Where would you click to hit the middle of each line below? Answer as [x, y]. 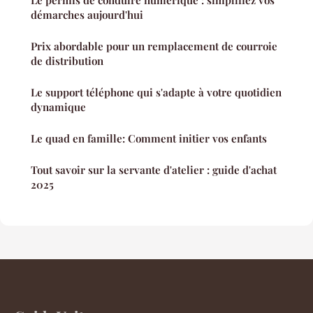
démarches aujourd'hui [87, 14]
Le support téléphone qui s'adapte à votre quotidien [156, 92]
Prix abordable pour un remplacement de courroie [154, 46]
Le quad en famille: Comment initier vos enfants [149, 138]
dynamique [58, 107]
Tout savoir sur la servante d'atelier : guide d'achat [154, 169]
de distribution [67, 60]
